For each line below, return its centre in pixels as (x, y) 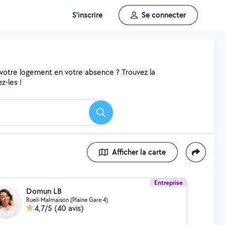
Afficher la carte (139, 152)
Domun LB (44, 191)
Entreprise (169, 183)
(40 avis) (69, 208)
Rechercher (119, 116)
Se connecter (164, 15)
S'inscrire (87, 15)
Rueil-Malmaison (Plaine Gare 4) (67, 200)
